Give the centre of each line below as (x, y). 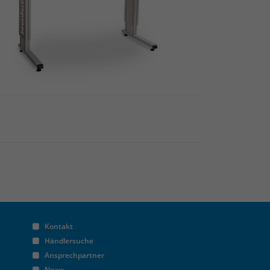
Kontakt (58, 226)
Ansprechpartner (74, 255)
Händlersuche (69, 241)
